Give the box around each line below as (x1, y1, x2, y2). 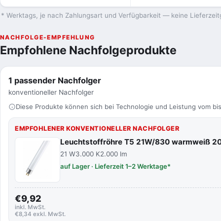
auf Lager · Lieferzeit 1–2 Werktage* (60, 162, 171, 170)
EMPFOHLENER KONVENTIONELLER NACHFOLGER (15, 124, 180, 132)
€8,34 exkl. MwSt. (15, 210, 66, 218)
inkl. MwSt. (15, 203, 45, 211)
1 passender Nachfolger (8, 75, 101, 85)
